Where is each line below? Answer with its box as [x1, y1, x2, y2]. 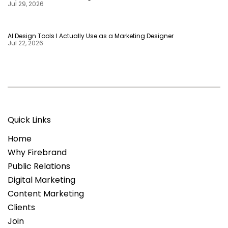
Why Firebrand [8, 147, 67, 158]
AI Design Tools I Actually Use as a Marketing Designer [8, 32, 174, 40]
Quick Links [8, 114, 51, 126]
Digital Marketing [8, 174, 75, 186]
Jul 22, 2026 [8, 39, 43, 47]
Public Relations [8, 160, 70, 172]
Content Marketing [8, 188, 84, 199]
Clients [8, 202, 35, 213]
